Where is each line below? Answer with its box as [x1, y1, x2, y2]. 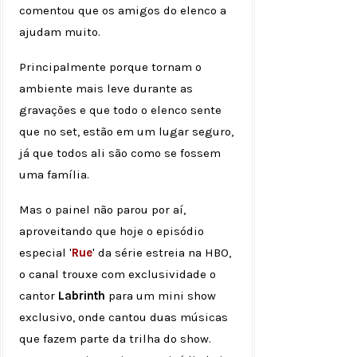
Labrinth [58, 288, 105, 303]
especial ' [19, 245, 72, 260]
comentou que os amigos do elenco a [19, 2, 226, 18]
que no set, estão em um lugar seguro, [19, 124, 233, 139]
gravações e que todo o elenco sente [19, 102, 222, 117]
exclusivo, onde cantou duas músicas [19, 309, 228, 324]
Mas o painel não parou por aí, [19, 202, 186, 217]
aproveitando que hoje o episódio [19, 223, 204, 238]
